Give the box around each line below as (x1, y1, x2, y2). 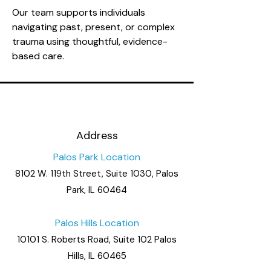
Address (76, 128, 118, 143)
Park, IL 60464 (67, 184, 127, 196)
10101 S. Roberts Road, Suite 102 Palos (17, 233, 177, 246)
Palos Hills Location (54, 217, 139, 229)
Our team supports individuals (12, 6, 145, 19)
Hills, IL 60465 (67, 250, 126, 262)
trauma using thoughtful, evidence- (12, 35, 168, 48)
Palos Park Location (53, 151, 140, 163)
